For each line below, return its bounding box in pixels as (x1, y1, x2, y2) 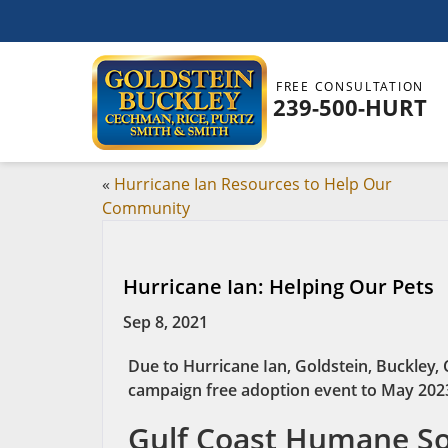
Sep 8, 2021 (123, 311, 208, 333)
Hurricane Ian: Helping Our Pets (123, 273, 434, 300)
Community (102, 197, 190, 219)
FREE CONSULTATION (276, 78, 424, 95)
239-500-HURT (273, 92, 427, 122)
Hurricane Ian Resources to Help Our (114, 173, 392, 195)
